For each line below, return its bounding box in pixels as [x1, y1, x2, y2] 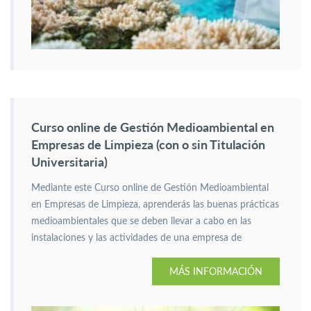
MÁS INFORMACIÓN [169, 265, 262, 277]
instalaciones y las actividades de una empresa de [31, 233, 242, 243]
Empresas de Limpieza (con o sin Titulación [31, 137, 265, 152]
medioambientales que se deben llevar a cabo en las [31, 217, 251, 226]
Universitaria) [31, 154, 108, 169]
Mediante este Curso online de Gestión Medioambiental [31, 183, 269, 193]
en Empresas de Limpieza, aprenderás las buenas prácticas [31, 200, 279, 210]
